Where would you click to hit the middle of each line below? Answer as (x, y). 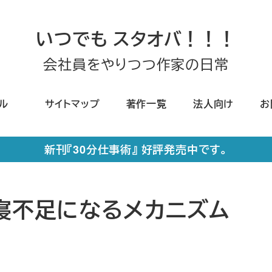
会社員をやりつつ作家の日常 (136, 64)
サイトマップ (72, 103)
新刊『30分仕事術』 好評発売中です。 (136, 149)
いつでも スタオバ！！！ (136, 39)
